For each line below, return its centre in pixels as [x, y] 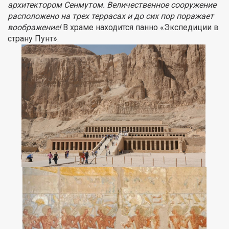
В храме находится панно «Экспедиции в [140, 28]
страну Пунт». [33, 39]
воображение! [34, 28]
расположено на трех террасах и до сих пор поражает [111, 16]
